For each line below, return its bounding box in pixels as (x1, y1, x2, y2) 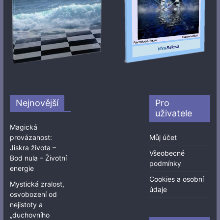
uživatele (155, 108, 192, 118)
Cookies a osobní (149, 174, 204, 183)
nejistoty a (9, 200, 43, 209)
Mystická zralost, (9, 179, 64, 188)
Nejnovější (15, 97, 58, 108)
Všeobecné (149, 148, 185, 157)
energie (9, 164, 34, 172)
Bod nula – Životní (9, 153, 67, 162)
